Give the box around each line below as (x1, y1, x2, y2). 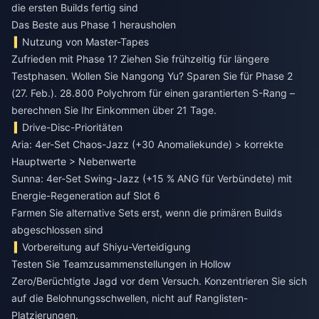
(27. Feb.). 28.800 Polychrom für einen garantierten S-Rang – (11, 87, 295, 100)
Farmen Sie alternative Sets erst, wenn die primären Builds (11, 206, 282, 219)
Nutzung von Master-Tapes (22, 36, 150, 48)
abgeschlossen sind (11, 224, 103, 236)
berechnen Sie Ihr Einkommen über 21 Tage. (11, 104, 216, 117)
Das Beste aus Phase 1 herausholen (11, 19, 176, 31)
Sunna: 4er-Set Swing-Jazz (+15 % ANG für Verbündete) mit (11, 172, 292, 185)
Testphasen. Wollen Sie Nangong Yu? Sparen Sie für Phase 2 (11, 70, 293, 83)
